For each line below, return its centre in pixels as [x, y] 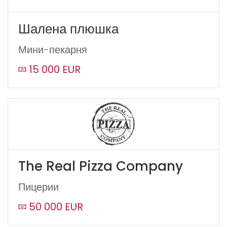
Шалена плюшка [68, 29]
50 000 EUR [56, 207]
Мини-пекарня [53, 50]
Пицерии [39, 187]
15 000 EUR [55, 70]
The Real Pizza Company [101, 166]
